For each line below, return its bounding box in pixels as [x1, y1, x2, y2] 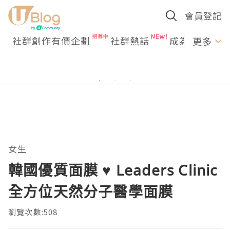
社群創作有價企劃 [12, 34, 90, 47]
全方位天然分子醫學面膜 [8, 182, 174, 201]
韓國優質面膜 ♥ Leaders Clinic [8, 160, 218, 180]
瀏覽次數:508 [8, 206, 58, 217]
